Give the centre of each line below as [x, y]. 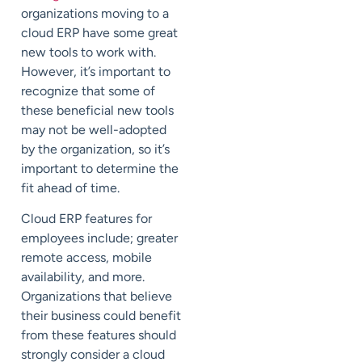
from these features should [99, 335]
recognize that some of [88, 91]
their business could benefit [101, 316]
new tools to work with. [88, 53]
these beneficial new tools [97, 111]
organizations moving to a [95, 14]
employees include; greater [99, 238]
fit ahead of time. [70, 188]
